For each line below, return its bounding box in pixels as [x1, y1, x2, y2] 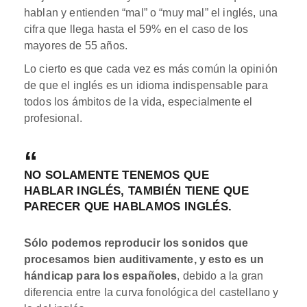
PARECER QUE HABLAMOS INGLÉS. [24, 199, 232, 213]
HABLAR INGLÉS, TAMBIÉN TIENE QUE [24, 184, 249, 197]
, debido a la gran [177, 269, 264, 282]
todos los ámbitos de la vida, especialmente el [24, 95, 253, 108]
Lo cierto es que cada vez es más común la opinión [24, 62, 278, 75]
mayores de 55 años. [24, 39, 128, 51]
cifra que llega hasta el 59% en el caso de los [24, 23, 249, 35]
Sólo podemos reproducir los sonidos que [24, 236, 249, 249]
